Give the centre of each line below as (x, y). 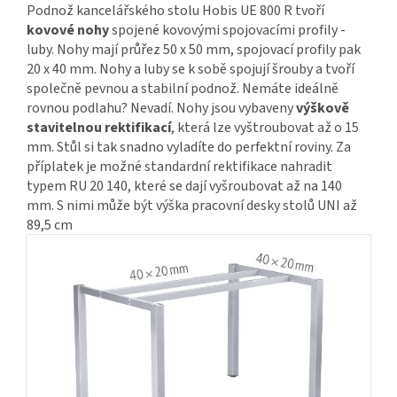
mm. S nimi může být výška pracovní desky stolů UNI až (192, 205)
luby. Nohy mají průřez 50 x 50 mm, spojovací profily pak (194, 49)
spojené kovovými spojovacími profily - (227, 30)
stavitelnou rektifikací (99, 127)
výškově (323, 108)
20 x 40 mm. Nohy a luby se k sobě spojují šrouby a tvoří (191, 69)
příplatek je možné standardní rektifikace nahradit (179, 166)
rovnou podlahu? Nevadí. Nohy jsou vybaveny (161, 108)
